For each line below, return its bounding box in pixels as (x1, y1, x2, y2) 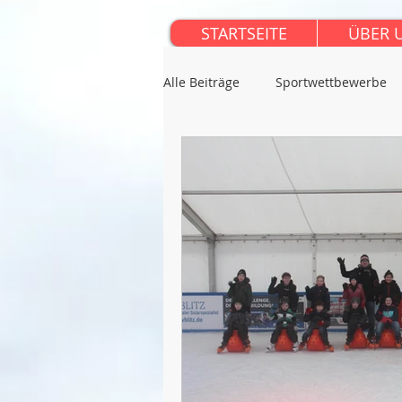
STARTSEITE (200, 22, 287, 44)
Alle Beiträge (163, 74, 240, 91)
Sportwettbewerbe (275, 74, 387, 91)
